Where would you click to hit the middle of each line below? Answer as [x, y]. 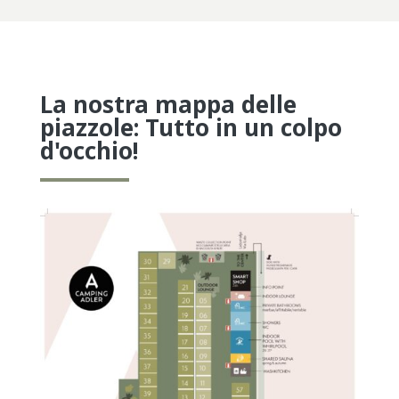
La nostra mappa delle [168, 104]
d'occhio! [89, 150]
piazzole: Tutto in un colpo [191, 127]
